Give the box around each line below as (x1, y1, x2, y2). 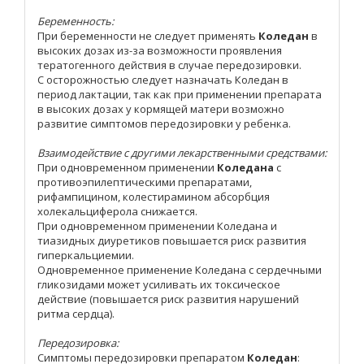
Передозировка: (37, 336, 119, 351)
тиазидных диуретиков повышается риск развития (37, 233, 306, 249)
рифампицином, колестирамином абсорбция (37, 189, 270, 205)
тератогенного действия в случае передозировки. (37, 58, 301, 73)
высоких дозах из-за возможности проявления (37, 43, 282, 58)
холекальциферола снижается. (37, 204, 197, 219)
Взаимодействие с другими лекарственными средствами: (37, 145, 327, 161)
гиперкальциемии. (37, 248, 134, 263)
